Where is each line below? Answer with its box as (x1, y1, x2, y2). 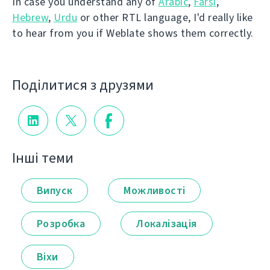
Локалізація (136, 216, 197, 231)
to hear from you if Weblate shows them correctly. (12, 26, 254, 40)
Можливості (124, 183, 186, 198)
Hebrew (12, 10, 48, 25)
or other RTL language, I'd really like (77, 10, 253, 25)
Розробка (37, 216, 86, 231)
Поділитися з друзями (12, 75, 154, 95)
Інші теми (12, 148, 74, 168)
